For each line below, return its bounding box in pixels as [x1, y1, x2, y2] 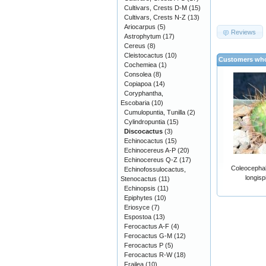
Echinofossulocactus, [124, 166, 186, 173]
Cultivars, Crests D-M [124, 4, 187, 11]
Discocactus [124, 128, 163, 135]
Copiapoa [124, 80, 151, 87]
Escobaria [121, 99, 150, 106]
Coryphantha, [124, 90, 163, 97]
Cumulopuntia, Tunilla [124, 109, 185, 116]
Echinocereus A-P [124, 147, 176, 154]
